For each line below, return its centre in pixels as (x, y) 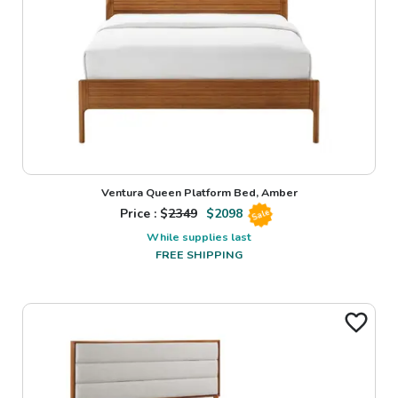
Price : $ (144, 214)
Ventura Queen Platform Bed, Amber (199, 192)
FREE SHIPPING (199, 254)
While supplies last (199, 236)
